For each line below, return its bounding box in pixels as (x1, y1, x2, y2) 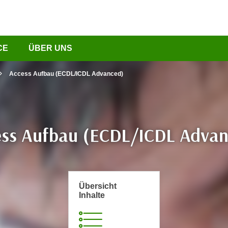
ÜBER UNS (28, 44, 72, 52)
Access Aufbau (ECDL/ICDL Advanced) (9, 70, 123, 77)
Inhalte (79, 191, 105, 199)
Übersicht (79, 182, 117, 190)
